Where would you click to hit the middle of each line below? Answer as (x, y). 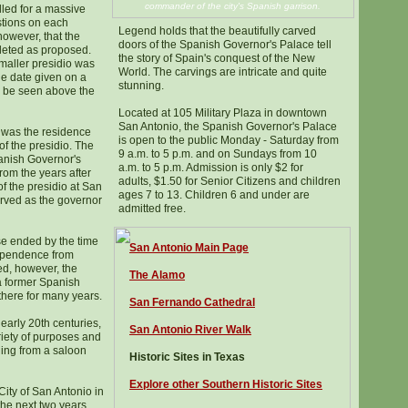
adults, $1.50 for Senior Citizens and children (229, 181)
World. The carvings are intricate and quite (223, 72)
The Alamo (157, 275)
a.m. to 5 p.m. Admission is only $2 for (211, 168)
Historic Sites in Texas (187, 357)
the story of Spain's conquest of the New (217, 58)
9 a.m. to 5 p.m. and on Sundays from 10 (218, 154)
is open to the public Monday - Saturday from (229, 140)
